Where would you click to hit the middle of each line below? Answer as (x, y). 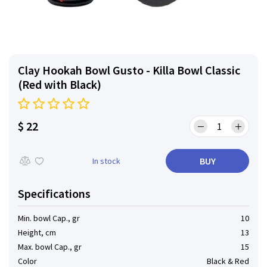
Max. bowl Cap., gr (50, 247)
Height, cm (37, 232)
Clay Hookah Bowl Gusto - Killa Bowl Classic (129, 70)
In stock (106, 161)
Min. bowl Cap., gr (49, 218)
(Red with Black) (60, 84)
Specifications (54, 193)
